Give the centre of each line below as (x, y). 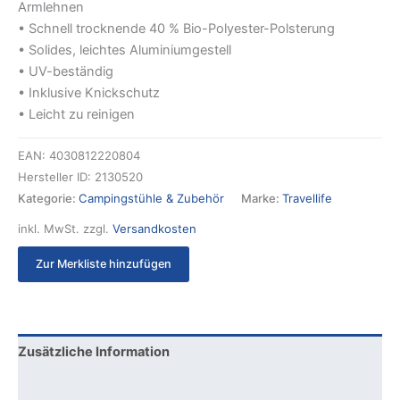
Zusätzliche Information (94, 352)
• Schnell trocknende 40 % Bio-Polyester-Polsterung (176, 28)
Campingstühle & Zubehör (151, 198)
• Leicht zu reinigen (76, 114)
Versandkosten (154, 229)
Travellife (307, 198)
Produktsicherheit (75, 389)
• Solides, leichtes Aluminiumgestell (125, 50)
